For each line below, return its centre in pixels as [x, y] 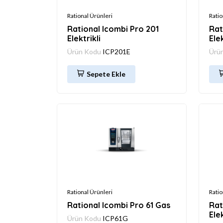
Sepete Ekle [106, 74]
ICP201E [116, 51]
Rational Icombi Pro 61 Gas [119, 205]
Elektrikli [84, 38]
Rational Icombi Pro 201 [113, 29]
